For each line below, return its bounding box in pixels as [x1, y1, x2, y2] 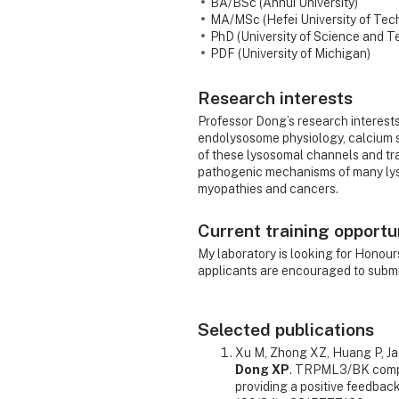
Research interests [198, 87, 353, 109]
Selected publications [198, 319, 374, 340]
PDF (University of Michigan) [210, 46, 370, 61]
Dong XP [235, 362, 289, 378]
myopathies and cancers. [198, 182, 338, 197]
